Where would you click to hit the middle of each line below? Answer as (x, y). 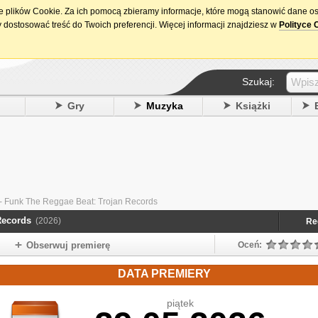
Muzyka (164, 106)
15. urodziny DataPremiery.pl (257, 11)
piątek (180, 303)
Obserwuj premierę (68, 245)
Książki (253, 106)
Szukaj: (258, 82)
